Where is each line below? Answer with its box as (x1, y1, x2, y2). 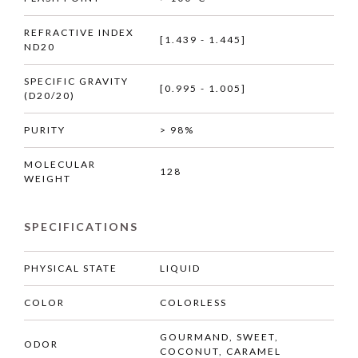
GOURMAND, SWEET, (160, 331, 279, 344)
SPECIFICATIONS (24, 220, 138, 234)
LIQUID (160, 262, 201, 275)
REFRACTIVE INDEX (24, 26, 134, 39)
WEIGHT (24, 173, 71, 185)
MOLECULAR (24, 158, 96, 171)
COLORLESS (160, 296, 227, 309)
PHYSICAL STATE (24, 262, 117, 275)
